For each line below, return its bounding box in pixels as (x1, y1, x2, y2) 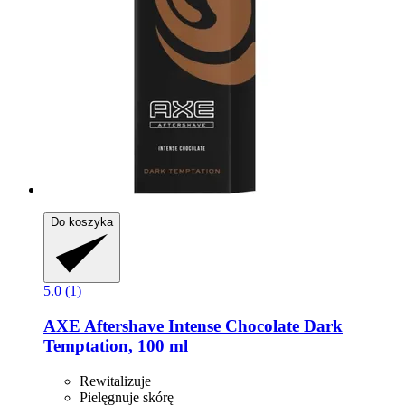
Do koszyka (51, 215, 113, 230)
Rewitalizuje (80, 372, 151, 389)
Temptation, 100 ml (43, 335, 188, 355)
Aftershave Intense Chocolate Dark (80, 316, 343, 335)
